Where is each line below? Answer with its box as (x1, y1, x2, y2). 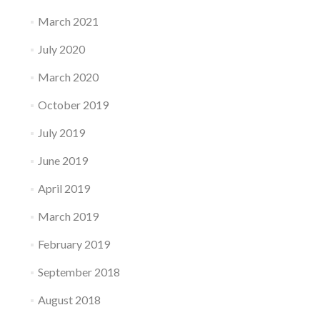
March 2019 (37, 209, 99, 223)
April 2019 (37, 181, 90, 195)
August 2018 (37, 293, 101, 306)
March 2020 (37, 70, 99, 84)
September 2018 (37, 265, 120, 279)
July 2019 (37, 126, 85, 139)
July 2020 (37, 42, 85, 56)
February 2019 (37, 237, 110, 251)
